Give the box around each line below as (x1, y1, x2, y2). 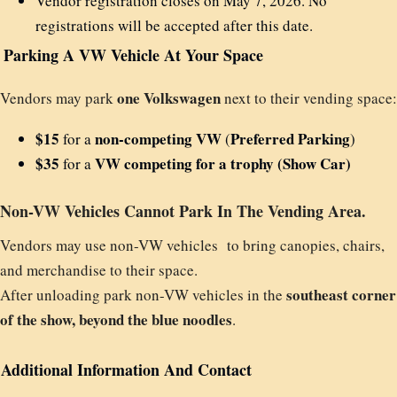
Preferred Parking (230, 128, 350, 150)
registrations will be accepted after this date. (35, 15, 313, 35)
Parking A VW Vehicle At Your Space (4, 43, 263, 66)
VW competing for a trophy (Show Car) (95, 152, 351, 175)
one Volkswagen (117, 87, 221, 109)
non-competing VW (95, 128, 222, 150)
